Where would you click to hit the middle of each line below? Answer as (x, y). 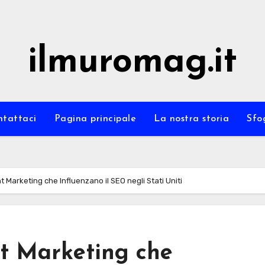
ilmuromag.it (132, 63)
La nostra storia (191, 119)
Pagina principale (95, 119)
